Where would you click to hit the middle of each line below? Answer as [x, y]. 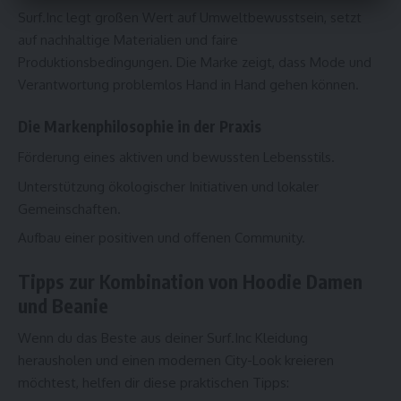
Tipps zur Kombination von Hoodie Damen [190, 281]
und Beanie [63, 305]
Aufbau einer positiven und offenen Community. [162, 238]
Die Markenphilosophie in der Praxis [140, 126]
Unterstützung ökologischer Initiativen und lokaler [168, 186]
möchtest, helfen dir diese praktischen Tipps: [154, 383]
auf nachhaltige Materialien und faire [128, 40]
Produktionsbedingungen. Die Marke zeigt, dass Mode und [195, 63]
